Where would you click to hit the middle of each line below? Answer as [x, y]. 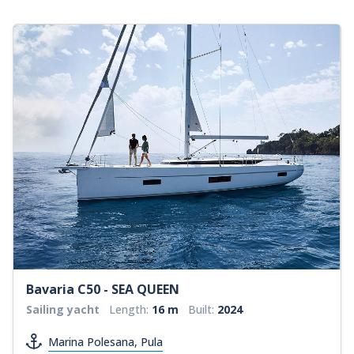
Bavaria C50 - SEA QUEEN [103, 289]
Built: [203, 309]
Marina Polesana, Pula [105, 341]
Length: [130, 309]
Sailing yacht [63, 309]
